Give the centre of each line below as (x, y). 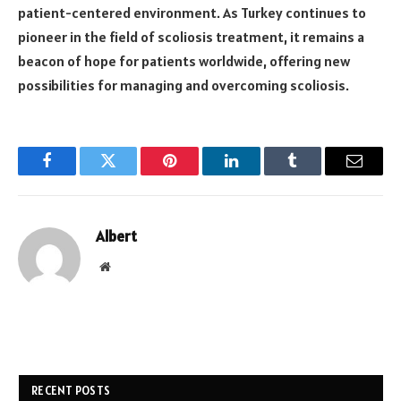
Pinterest (197, 174)
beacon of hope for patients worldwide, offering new (184, 61)
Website (129, 266)
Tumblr (315, 174)
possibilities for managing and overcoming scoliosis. (183, 85)
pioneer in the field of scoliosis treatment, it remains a (191, 37)
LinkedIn (259, 174)
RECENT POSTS (71, 391)
